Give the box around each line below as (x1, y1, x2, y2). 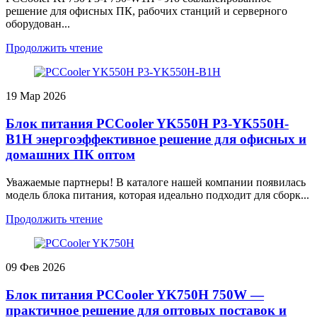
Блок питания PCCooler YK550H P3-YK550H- (6, 116, 289, 132)
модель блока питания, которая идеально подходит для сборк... (6, 188, 309, 201)
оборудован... (6, 18, 70, 30)
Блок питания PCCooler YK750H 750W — (6, 287, 264, 302)
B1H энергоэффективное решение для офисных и (6, 132, 306, 147)
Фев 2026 (20, 260, 65, 273)
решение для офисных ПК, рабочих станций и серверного (6, 5, 287, 18)
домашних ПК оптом (6, 147, 135, 163)
